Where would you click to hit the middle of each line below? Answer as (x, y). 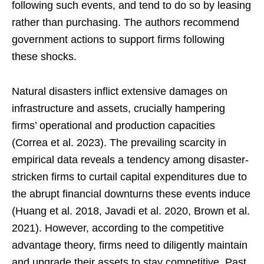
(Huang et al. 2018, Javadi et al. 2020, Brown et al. (131, 211)
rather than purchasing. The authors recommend (126, 22)
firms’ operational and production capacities (113, 125)
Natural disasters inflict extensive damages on (120, 91)
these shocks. (44, 56)
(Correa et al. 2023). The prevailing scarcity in (119, 142)
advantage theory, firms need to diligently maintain (130, 245)
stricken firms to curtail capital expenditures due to (129, 176)
